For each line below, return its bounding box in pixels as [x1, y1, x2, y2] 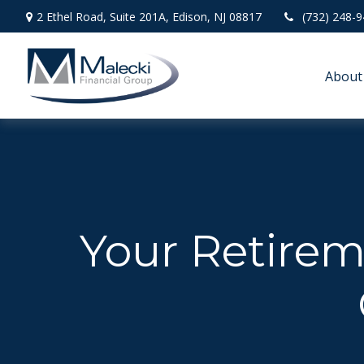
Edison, [171, 8, 210, 24]
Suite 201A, [109, 8, 169, 24]
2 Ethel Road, [36, 8, 110, 24]
